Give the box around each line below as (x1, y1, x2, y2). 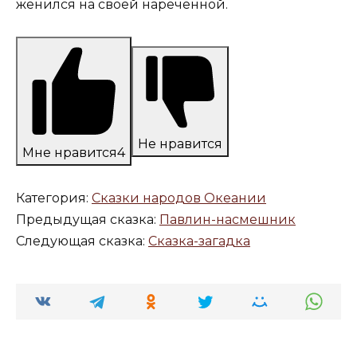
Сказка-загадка (148, 233, 250, 249)
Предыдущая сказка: (16, 212, 159, 228)
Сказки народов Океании (92, 190, 266, 206)
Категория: (16, 190, 92, 206)
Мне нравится (22, 145, 117, 161)
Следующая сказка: (16, 233, 148, 249)
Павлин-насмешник (159, 212, 296, 228)
